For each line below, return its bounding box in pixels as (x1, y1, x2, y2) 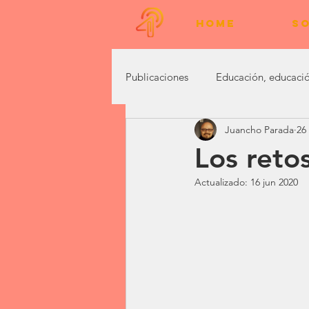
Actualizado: (195, 176, 250, 188)
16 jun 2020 (250, 176, 298, 188)
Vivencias (261, 125, 303, 139)
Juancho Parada (225, 123, 294, 136)
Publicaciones (126, 70, 188, 83)
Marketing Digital (153, 125, 233, 139)
